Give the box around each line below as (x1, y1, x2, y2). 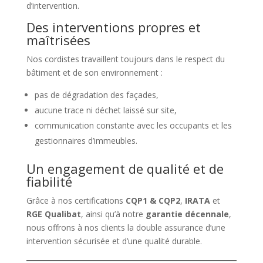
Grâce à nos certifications (26, 194, 126, 206)
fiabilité (26, 172, 72, 190)
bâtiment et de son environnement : (26, 66, 163, 78)
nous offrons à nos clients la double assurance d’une (26, 221, 225, 233)
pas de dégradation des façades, (34, 89, 159, 100)
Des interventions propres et (26, 18, 201, 36)
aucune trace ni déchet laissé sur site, (34, 104, 177, 116)
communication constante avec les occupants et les (34, 119, 232, 131)
